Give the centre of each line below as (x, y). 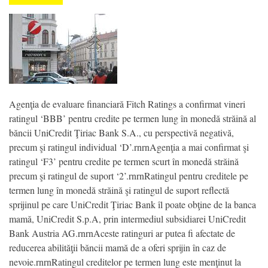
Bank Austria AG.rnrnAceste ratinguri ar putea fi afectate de (122, 233)
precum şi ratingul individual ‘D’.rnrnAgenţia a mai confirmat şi (129, 147)
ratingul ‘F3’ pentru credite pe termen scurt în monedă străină (124, 161)
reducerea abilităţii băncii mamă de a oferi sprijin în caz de (118, 247)
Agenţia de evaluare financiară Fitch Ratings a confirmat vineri (127, 103)
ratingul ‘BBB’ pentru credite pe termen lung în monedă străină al (133, 118)
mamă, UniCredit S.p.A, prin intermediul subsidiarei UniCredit (127, 218)
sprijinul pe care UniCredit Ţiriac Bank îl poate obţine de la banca (133, 204)
